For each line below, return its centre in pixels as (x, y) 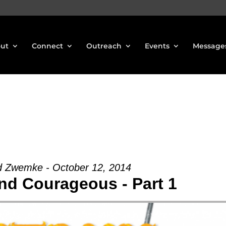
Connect (47, 46)
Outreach (104, 46)
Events (157, 46)
